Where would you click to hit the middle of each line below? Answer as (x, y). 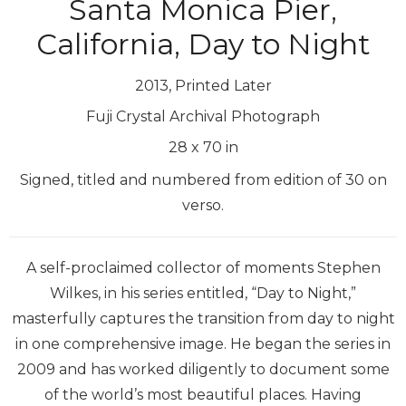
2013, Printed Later (203, 85)
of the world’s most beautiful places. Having (203, 394)
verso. (203, 205)
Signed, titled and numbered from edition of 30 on (203, 179)
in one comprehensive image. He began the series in (203, 343)
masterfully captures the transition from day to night (203, 318)
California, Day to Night (203, 43)
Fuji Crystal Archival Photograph (203, 116)
